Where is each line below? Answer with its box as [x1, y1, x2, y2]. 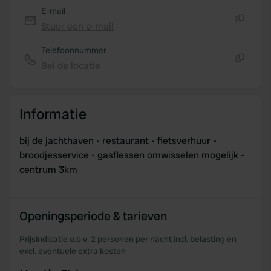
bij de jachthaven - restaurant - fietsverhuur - [19, 134, 217, 147]
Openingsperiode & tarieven [19, 208, 167, 224]
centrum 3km [19, 163, 77, 176]
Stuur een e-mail [41, 20, 114, 33]
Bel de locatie [41, 59, 100, 72]
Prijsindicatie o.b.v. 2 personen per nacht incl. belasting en [19, 233, 237, 244]
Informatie [19, 105, 87, 123]
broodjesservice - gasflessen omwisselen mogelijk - [19, 149, 244, 162]
